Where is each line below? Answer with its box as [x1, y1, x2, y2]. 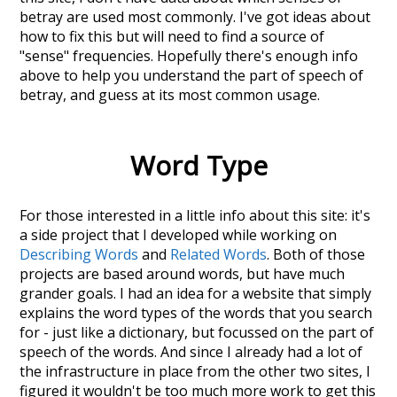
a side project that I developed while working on [19, 225, 338, 245]
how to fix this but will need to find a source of [19, 27, 325, 47]
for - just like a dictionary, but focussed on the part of [19, 323, 375, 343]
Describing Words [19, 245, 139, 265]
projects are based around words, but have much [19, 264, 346, 284]
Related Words [170, 245, 268, 265]
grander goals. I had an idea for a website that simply [19, 284, 372, 304]
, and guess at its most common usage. [63, 85, 321, 105]
